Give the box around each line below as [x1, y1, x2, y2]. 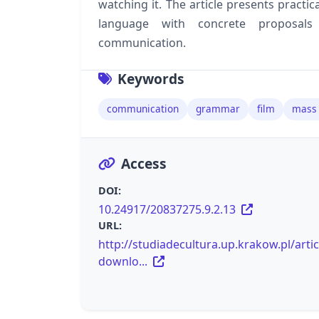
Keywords [117, 68, 184, 88]
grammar [196, 102, 240, 116]
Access [121, 153, 167, 173]
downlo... [98, 253, 150, 269]
